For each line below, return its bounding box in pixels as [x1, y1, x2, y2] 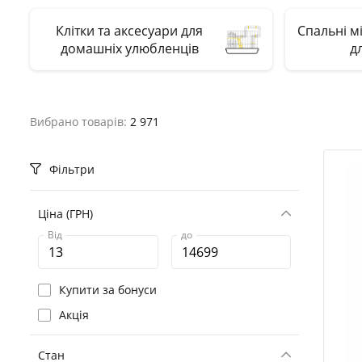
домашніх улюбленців [60, 40, 199, 57]
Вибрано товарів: [30, 114, 130, 129]
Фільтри [46, 162, 95, 177]
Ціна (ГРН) [38, 206, 93, 221]
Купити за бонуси [59, 282, 157, 297]
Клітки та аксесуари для [56, 22, 203, 40]
